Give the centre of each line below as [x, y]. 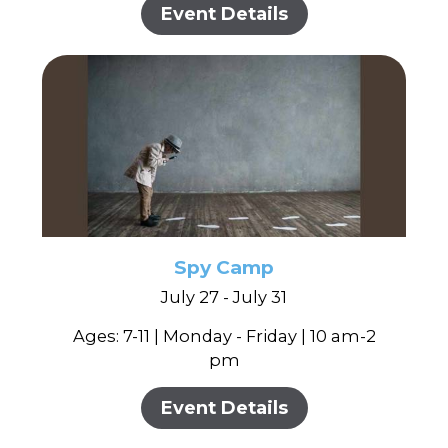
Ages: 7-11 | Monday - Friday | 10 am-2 [224, 335]
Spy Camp [224, 267]
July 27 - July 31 [224, 296]
